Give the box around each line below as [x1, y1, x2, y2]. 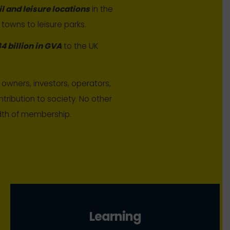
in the [89, 3, 113, 14]
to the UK [61, 41, 98, 52]
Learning [89, 208, 141, 225]
